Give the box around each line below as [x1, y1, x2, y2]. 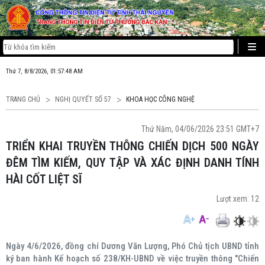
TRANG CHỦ [6, 95, 40, 104]
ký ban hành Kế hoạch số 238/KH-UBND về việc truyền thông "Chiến [6, 253, 259, 264]
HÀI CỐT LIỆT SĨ [6, 172, 82, 186]
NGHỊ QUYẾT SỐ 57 [55, 95, 111, 104]
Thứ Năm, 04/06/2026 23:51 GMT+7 [141, 124, 259, 134]
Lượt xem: [216, 194, 251, 203]
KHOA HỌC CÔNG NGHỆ [126, 95, 195, 104]
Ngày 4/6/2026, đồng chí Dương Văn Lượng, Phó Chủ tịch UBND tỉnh [6, 241, 259, 251]
